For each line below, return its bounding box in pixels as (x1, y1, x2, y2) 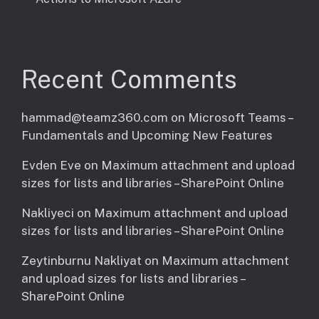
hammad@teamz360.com (21, 110, 168, 125)
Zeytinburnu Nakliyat (21, 253, 142, 268)
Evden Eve (21, 158, 81, 173)
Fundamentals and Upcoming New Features (21, 128, 273, 143)
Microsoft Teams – (188, 110, 292, 125)
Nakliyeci (21, 206, 74, 221)
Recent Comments (21, 65, 237, 95)
